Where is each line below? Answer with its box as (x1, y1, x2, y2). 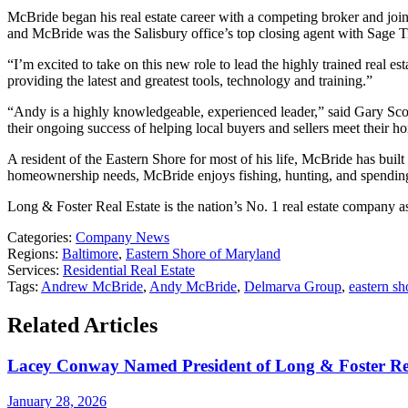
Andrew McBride (41, 279, 143, 295)
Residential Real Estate (63, 262, 195, 279)
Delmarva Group (244, 279, 342, 295)
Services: (7, 262, 59, 279)
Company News (76, 229, 169, 246)
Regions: (7, 246, 58, 262)
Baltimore (62, 246, 118, 262)
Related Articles (7, 313, 158, 338)
